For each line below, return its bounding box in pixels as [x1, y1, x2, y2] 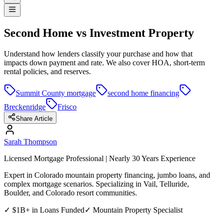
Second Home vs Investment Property [4, 27, 194, 40]
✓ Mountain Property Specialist [84, 206, 183, 215]
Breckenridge [4, 103, 46, 111]
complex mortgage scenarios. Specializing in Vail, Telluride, [4, 180, 189, 189]
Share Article [16, 115, 53, 123]
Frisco [57, 103, 77, 111]
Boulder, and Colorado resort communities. [4, 189, 137, 197]
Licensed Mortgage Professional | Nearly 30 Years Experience [4, 154, 195, 163]
